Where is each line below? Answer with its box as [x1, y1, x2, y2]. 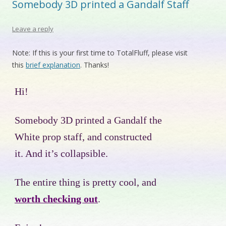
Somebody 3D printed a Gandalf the [15, 115, 162, 126]
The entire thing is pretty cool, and [15, 177, 156, 188]
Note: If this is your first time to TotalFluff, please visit [12, 48, 188, 58]
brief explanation [26, 60, 80, 70]
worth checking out [15, 194, 98, 204]
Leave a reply [12, 24, 53, 33]
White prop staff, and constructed [15, 132, 152, 142]
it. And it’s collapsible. [15, 148, 108, 159]
